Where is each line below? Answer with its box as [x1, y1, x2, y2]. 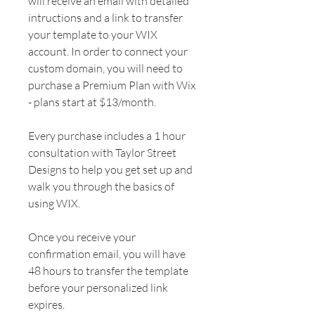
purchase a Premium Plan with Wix [28, 77, 195, 92]
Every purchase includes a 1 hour [28, 128, 186, 143]
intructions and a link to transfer [28, 10, 183, 25]
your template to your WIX [28, 27, 157, 41]
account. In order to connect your [28, 44, 188, 58]
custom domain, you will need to [28, 60, 183, 75]
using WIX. [28, 195, 80, 210]
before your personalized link [28, 280, 168, 295]
